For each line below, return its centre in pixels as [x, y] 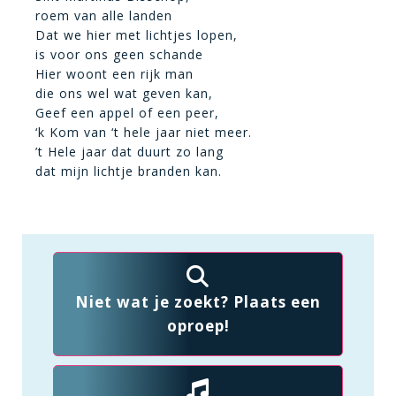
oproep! [198, 326]
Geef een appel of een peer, [127, 113]
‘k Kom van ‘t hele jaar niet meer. [144, 132]
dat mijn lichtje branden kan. [129, 171]
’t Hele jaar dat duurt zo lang [129, 152]
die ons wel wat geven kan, [124, 93]
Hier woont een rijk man [114, 74]
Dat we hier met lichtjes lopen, [137, 35]
